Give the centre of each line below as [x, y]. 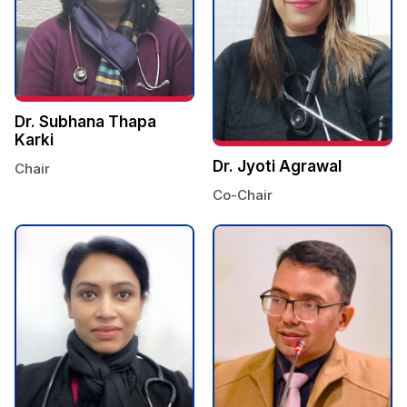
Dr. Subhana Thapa [85, 122]
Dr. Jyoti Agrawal [277, 166]
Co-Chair [243, 194]
